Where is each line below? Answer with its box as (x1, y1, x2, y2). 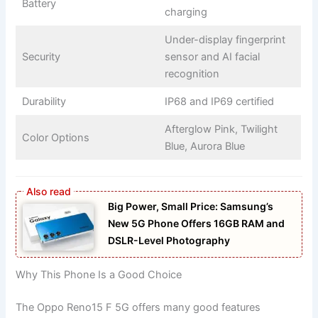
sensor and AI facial (164, 50, 260, 63)
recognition (164, 67, 219, 80)
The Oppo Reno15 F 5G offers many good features (16, 301, 261, 314)
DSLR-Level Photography (108, 234, 231, 246)
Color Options (21, 131, 89, 144)
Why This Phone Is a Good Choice (16, 268, 182, 282)
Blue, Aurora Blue (164, 139, 245, 153)
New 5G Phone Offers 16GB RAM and (108, 216, 285, 229)
